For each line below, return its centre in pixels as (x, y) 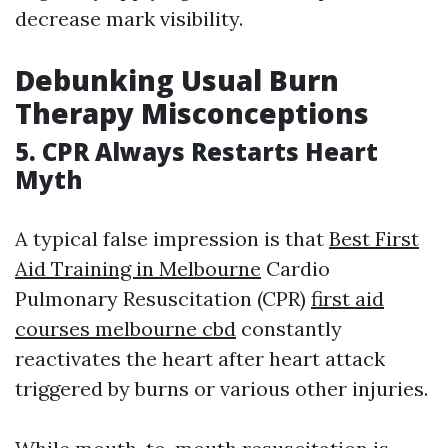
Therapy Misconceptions (192, 113)
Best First (374, 239)
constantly (289, 329)
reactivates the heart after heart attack (200, 359)
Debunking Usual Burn (177, 80)
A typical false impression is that (172, 239)
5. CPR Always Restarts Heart (196, 152)
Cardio (295, 269)
